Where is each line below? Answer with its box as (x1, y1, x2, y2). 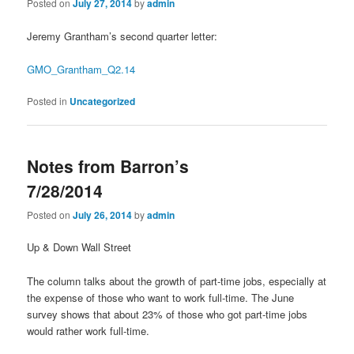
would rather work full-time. (27, 322, 150, 338)
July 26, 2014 (73, 208, 133, 223)
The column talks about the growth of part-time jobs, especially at (27, 273, 327, 288)
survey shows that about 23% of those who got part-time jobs (27, 306, 308, 322)
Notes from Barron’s (27, 154, 190, 179)
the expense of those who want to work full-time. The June (27, 289, 295, 305)
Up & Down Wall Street (27, 239, 132, 255)
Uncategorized (70, 93, 136, 108)
